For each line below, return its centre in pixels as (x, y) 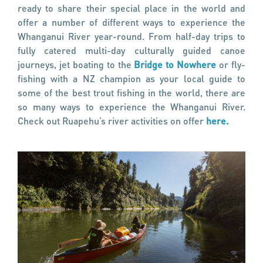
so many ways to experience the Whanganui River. (131, 106)
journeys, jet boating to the (76, 64)
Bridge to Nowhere (175, 64)
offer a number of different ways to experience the (131, 22)
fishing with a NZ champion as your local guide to (131, 78)
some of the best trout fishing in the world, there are (131, 92)
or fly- (231, 64)
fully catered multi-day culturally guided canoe (131, 50)
